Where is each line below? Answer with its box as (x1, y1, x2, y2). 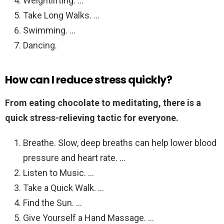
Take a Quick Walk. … (23, 182, 104, 193)
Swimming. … (23, 25, 75, 36)
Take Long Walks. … (23, 10, 99, 21)
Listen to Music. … (23, 167, 94, 178)
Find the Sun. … (23, 197, 82, 208)
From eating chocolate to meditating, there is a (5, 97, 201, 108)
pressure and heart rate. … (23, 152, 125, 163)
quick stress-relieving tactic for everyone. (5, 112, 178, 123)
